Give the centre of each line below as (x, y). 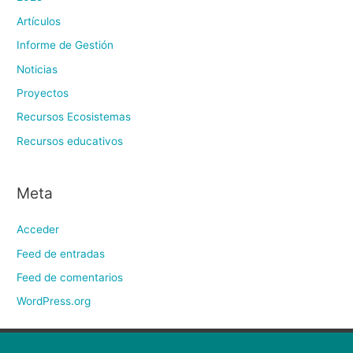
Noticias (37, 69)
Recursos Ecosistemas (74, 117)
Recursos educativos (70, 141)
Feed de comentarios (70, 277)
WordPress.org (54, 301)
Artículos (39, 21)
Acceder (38, 230)
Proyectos (43, 93)
